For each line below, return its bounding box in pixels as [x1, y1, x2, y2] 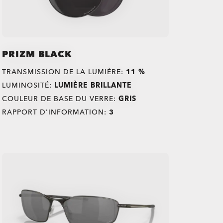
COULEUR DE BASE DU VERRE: [2, 94, 119, 104]
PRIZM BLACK [2, 48, 73, 61]
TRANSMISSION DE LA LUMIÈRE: [2, 67, 126, 77]
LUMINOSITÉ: [2, 81, 55, 91]
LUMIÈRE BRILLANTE [54, 81, 132, 91]
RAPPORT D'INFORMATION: [2, 108, 110, 117]
